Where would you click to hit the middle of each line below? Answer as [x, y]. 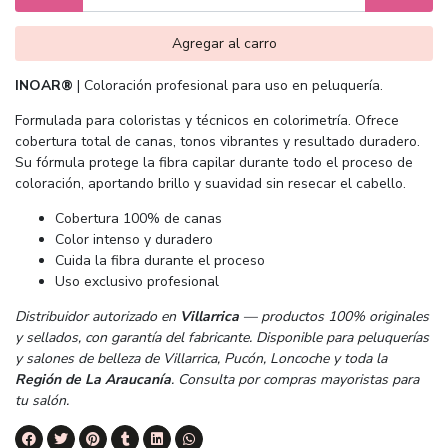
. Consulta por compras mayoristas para [295, 379]
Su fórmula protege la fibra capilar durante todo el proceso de [214, 162]
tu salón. [42, 400]
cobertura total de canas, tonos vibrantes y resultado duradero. [217, 141]
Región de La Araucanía [93, 379]
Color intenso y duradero [134, 239]
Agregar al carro [224, 43]
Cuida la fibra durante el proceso [160, 260]
